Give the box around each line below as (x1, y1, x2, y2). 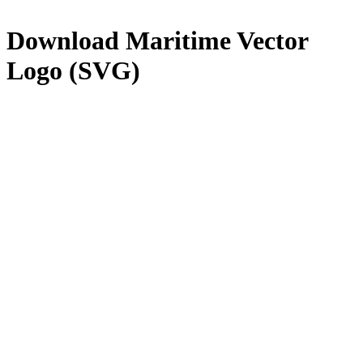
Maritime (126, 26, 231, 56)
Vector (231, 26, 308, 56)
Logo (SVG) (6, 56, 140, 86)
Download (6, 26, 126, 56)
